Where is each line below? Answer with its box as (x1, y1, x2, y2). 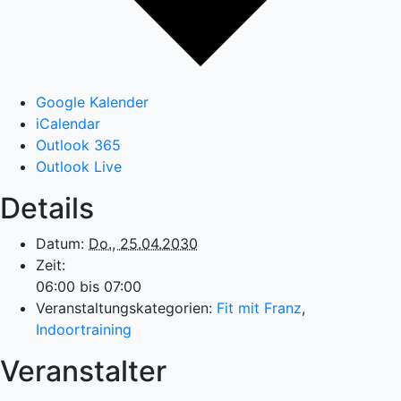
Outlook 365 (36, 135, 121, 154)
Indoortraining (36, 320, 132, 338)
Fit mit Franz (217, 298, 302, 317)
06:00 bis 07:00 (36, 277, 141, 295)
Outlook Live (36, 157, 122, 175)
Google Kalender (36, 92, 149, 111)
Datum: (36, 234, 84, 252)
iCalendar (36, 114, 100, 132)
